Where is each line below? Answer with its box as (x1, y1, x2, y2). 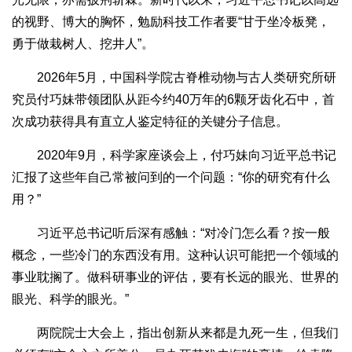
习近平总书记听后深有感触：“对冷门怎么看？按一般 (12, 226, 330, 240)
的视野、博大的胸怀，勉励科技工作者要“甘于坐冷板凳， (12, 15, 330, 29)
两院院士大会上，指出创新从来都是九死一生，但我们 (12, 326, 339, 340)
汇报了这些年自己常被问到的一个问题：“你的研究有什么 (12, 170, 330, 185)
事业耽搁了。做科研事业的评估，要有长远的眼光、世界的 (12, 270, 339, 284)
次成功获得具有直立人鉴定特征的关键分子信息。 (12, 115, 288, 129)
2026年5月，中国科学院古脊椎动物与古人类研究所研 (12, 71, 336, 85)
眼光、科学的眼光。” (12, 292, 129, 306)
